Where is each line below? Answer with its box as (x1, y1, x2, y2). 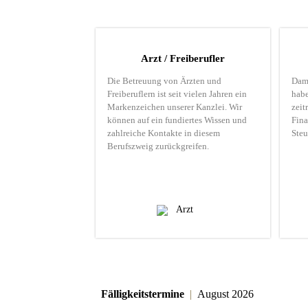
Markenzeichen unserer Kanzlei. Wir (107, 102, 242, 112)
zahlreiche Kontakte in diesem (107, 128, 220, 138)
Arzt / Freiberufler (140, 53, 225, 64)
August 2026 (192, 288, 254, 300)
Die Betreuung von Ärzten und (107, 76, 221, 86)
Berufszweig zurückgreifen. (107, 141, 209, 151)
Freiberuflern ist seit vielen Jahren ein (107, 89, 247, 99)
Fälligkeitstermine (101, 288, 184, 300)
